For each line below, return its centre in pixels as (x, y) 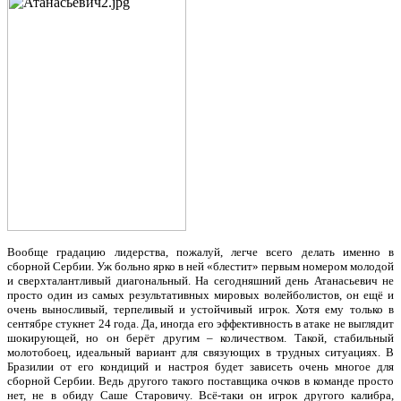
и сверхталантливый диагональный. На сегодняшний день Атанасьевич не (200, 281)
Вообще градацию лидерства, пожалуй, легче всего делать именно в (200, 252)
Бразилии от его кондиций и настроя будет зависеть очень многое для (200, 367)
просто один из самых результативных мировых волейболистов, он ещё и (200, 295)
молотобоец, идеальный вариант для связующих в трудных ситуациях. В (200, 352)
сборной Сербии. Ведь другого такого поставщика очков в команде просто (200, 381)
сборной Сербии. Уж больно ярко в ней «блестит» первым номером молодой (200, 266)
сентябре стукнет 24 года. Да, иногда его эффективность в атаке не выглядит (200, 324)
